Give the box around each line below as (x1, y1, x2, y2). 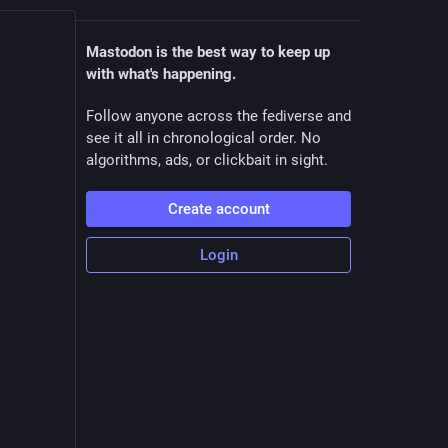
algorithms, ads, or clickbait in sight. (86, 151, 328, 169)
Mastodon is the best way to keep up (86, 43, 330, 61)
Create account (167, 200, 270, 218)
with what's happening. (86, 65, 236, 83)
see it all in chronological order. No (86, 129, 321, 147)
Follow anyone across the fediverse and (86, 107, 351, 125)
